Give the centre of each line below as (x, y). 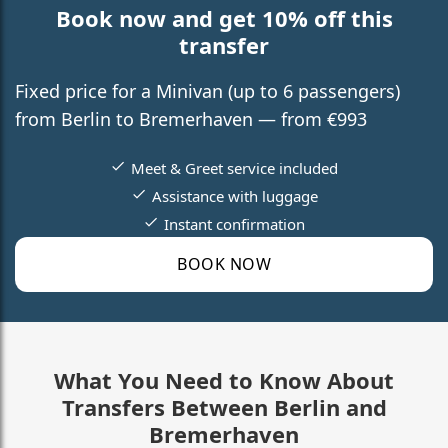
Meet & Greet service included (234, 167)
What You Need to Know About (224, 379)
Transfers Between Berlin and (224, 406)
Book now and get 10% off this (224, 17)
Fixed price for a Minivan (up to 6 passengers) (207, 90)
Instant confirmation (234, 223)
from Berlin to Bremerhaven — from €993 (191, 118)
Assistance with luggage (234, 195)
